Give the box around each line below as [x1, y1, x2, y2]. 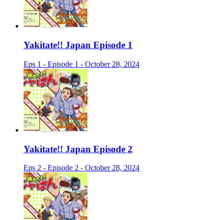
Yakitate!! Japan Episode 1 [24, 40, 133, 51]
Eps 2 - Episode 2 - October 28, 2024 [24, 164, 139, 172]
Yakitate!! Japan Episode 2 [24, 143, 133, 154]
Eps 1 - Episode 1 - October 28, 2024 [24, 59, 139, 68]
